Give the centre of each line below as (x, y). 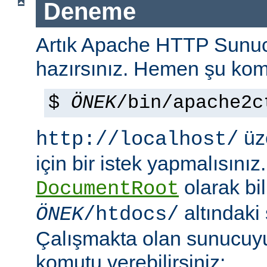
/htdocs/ (131, 214)
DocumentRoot (107, 189)
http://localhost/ (137, 139)
